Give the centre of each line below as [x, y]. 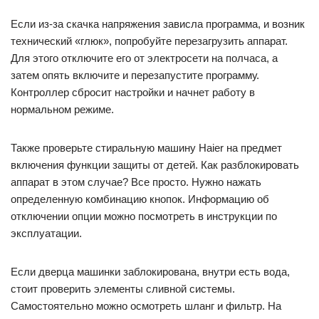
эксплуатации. [46, 233]
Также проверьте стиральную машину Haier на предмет [146, 148]
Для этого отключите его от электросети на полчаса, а [144, 58]
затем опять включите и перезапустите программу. [135, 75]
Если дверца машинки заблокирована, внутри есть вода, [150, 272]
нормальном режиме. [62, 109]
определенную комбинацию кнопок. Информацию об [140, 199]
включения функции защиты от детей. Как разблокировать [155, 165]
